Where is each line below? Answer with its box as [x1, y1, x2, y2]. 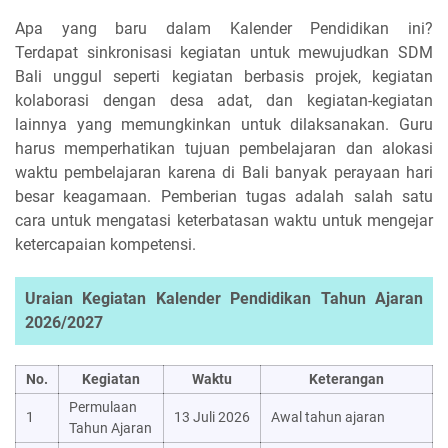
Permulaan [69, 399, 137, 416]
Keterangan [309, 371, 384, 388]
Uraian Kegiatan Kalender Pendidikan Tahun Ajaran [25, 289, 423, 309]
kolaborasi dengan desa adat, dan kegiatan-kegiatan [15, 91, 433, 111]
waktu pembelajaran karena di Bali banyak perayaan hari [15, 163, 433, 183]
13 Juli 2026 [174, 409, 250, 426]
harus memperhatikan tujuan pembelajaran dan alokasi [15, 139, 433, 159]
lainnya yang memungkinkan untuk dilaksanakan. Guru [15, 115, 433, 135]
